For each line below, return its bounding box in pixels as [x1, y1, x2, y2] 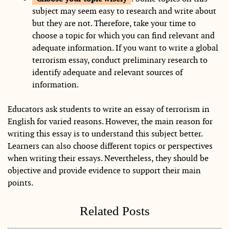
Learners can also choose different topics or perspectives [8, 140, 213, 151]
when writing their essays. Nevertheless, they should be [8, 152, 209, 164]
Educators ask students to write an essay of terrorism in [8, 103, 210, 114]
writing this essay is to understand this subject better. [8, 128, 202, 139]
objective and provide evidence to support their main [8, 165, 201, 176]
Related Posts [79, 203, 150, 218]
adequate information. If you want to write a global [32, 42, 218, 53]
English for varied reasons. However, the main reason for [8, 116, 213, 127]
